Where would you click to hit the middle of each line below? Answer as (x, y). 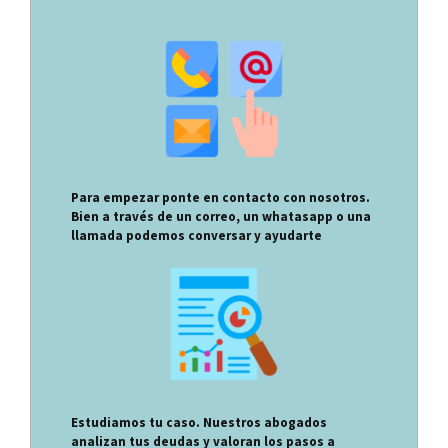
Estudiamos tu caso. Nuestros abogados (199, 423)
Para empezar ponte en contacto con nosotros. (220, 197)
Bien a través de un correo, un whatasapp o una (221, 216)
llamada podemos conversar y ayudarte (196, 235)
